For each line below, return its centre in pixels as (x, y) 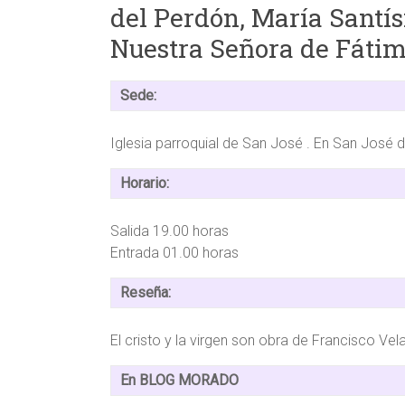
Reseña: (146, 292)
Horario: (145, 183)
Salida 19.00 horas (170, 231)
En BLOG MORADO (179, 380)
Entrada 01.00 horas (174, 253)
